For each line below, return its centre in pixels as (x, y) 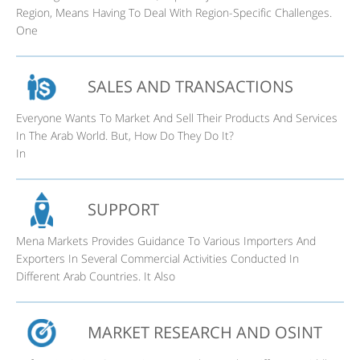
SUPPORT (123, 209)
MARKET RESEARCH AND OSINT (205, 332)
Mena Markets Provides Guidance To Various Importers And (166, 240)
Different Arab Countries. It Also (96, 276)
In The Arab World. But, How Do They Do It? (125, 135)
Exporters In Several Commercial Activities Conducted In (157, 258)
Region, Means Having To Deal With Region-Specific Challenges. (174, 12)
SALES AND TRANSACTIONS (190, 86)
